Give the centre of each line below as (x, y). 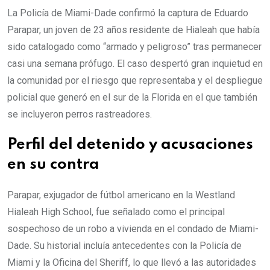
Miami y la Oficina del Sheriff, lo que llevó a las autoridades (132, 262)
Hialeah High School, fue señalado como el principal (116, 212)
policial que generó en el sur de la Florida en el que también (132, 97)
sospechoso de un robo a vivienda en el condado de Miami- (133, 229)
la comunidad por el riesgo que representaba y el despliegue (135, 80)
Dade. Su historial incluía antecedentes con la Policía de (124, 246)
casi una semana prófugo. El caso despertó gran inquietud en (135, 64)
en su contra (53, 165)
